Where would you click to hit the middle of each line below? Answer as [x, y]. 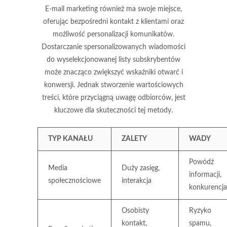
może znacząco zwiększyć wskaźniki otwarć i [113, 72]
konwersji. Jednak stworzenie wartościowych [113, 85]
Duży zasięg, [141, 168]
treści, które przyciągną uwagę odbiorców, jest [113, 98]
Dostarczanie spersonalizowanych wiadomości [113, 47]
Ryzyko [200, 211]
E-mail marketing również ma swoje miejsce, [113, 9]
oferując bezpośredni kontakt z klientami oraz [113, 22]
